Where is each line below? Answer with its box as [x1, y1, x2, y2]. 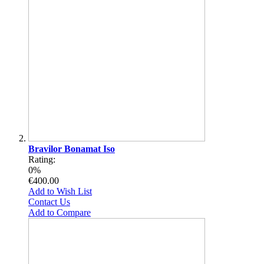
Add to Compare [28, 207, 91, 217]
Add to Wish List [28, 186, 92, 196]
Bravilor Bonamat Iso [28, 143, 115, 154]
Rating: [28, 154, 55, 164]
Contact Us [28, 196, 70, 207]
